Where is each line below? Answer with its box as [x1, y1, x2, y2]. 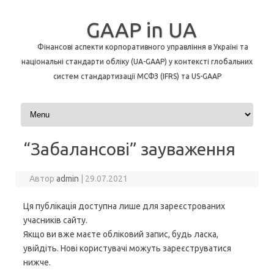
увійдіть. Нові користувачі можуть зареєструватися [23, 243, 231, 253]
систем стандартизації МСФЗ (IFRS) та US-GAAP [53, 72, 221, 80]
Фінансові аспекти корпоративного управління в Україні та [37, 43, 248, 51]
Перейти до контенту [18, 102, 106, 112]
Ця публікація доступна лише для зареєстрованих [23, 201, 225, 211]
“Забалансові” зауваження [23, 139, 235, 158]
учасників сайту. [23, 215, 87, 225]
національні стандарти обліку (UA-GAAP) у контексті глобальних [21, 57, 253, 65]
